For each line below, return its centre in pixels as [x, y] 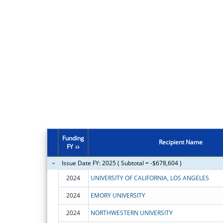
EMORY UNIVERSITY [118, 195]
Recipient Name [180, 142]
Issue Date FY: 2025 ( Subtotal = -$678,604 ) [121, 163]
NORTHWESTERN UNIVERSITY [131, 213]
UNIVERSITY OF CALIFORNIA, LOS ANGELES [150, 178]
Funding [73, 138]
